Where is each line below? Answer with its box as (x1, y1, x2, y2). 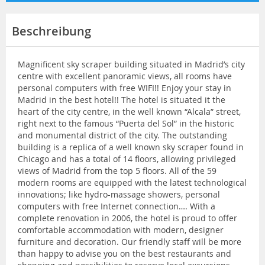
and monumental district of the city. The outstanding (18, 129, 227, 141)
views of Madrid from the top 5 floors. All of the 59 (18, 164, 216, 176)
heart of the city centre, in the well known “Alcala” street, (18, 105, 241, 117)
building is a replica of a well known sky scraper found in (18, 141, 244, 153)
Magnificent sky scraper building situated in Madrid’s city (18, 58, 245, 70)
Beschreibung (12, 22, 91, 39)
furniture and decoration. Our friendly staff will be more (18, 235, 241, 247)
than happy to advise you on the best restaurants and (18, 247, 231, 259)
